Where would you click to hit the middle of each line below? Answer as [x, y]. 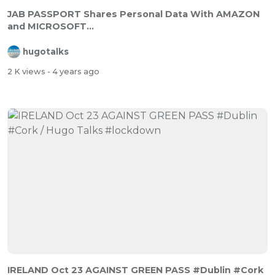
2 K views [27, 71]
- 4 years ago [73, 71]
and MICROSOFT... [51, 27]
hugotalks [46, 52]
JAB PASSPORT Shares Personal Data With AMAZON [134, 14]
